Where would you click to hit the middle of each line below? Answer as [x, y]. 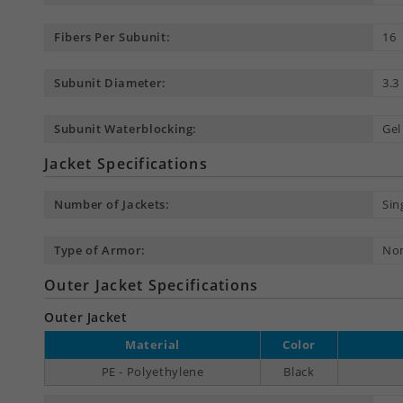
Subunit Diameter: [110, 83]
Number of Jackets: [112, 205]
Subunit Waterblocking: [126, 129]
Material [152, 345]
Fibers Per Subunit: [112, 37]
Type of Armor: [100, 251]
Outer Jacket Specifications [152, 286]
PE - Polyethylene [152, 372]
